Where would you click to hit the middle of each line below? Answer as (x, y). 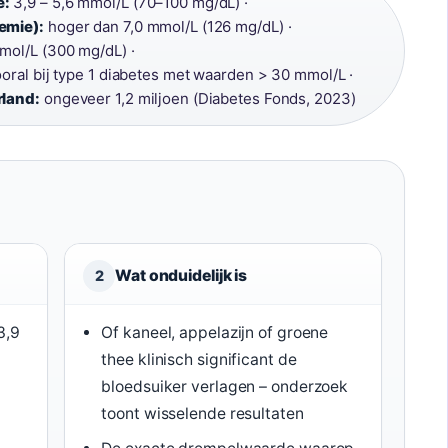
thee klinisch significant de (199, 359)
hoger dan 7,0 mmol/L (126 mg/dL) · (168, 26)
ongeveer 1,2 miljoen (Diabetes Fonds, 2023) (198, 98)
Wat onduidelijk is (181, 275)
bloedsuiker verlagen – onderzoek (225, 386)
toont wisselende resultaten (202, 413)
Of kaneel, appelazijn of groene (215, 332)
